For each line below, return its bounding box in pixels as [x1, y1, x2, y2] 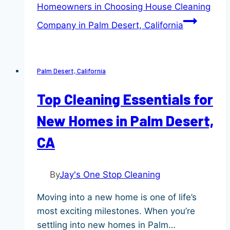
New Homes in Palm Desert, [37, 111, 214, 129]
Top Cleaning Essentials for [37, 90, 213, 108]
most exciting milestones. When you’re [37, 205, 195, 216]
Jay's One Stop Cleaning [60, 169, 160, 180]
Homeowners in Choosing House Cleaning [37, 2, 210, 12]
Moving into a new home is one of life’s [37, 191, 197, 202]
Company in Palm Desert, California [37, 20, 183, 31]
